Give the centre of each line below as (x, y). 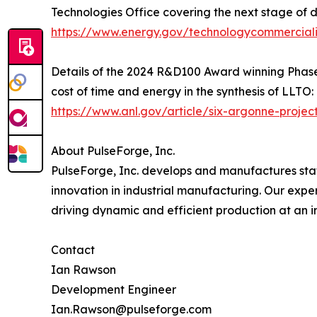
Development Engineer (114, 290)
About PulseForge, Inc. (113, 151)
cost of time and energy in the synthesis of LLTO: (182, 92)
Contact (73, 250)
